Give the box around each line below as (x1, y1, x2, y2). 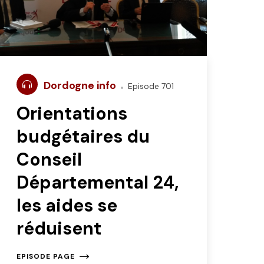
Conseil (16, 148, 82, 171)
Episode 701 (125, 81, 174, 92)
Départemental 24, (16, 171, 179, 194)
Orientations (16, 102, 127, 126)
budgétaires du (16, 125, 150, 148)
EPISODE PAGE (16, 252, 75, 262)
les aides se (16, 194, 117, 217)
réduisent (16, 217, 101, 240)
